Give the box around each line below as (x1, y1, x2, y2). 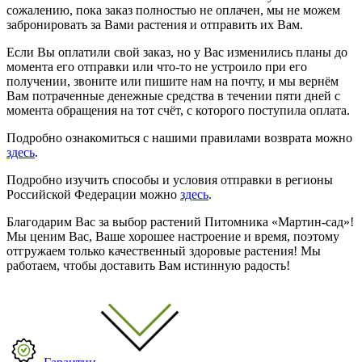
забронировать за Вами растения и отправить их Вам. (6, 17, 303, 32)
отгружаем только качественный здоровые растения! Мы (6, 243, 321, 258)
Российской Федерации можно (6, 187, 180, 201)
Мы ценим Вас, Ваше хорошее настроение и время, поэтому (6, 229, 339, 243)
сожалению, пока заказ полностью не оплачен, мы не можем (6, 2, 340, 17)
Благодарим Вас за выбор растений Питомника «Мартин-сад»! (6, 214, 354, 229)
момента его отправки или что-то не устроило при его (6, 59, 307, 74)
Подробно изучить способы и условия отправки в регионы (6, 172, 333, 187)
